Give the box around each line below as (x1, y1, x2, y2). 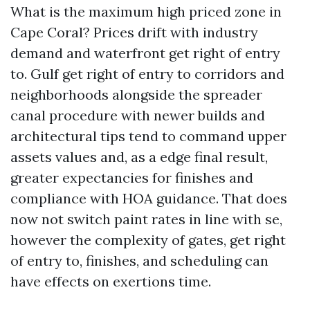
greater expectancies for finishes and (10, 169, 253, 186)
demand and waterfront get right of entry (10, 44, 280, 62)
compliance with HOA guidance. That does (10, 190, 287, 207)
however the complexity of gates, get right (10, 231, 286, 248)
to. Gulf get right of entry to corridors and (10, 65, 284, 82)
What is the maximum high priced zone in (10, 3, 282, 20)
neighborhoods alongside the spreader (10, 86, 262, 103)
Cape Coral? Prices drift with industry (10, 24, 258, 41)
